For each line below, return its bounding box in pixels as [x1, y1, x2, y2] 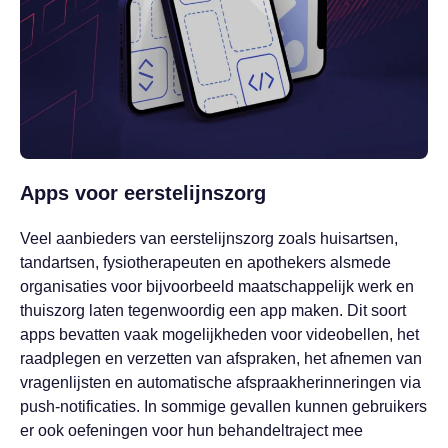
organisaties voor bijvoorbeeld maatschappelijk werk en [20, 278, 414, 296]
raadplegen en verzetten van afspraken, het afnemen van [20, 350, 422, 368]
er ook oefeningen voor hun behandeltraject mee [20, 422, 363, 440]
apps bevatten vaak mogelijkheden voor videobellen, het [20, 326, 419, 344]
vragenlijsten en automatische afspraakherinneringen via [20, 374, 421, 392]
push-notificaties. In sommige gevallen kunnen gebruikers [20, 398, 427, 416]
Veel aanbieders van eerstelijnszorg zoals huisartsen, [20, 230, 398, 248]
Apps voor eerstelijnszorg [20, 182, 266, 205]
